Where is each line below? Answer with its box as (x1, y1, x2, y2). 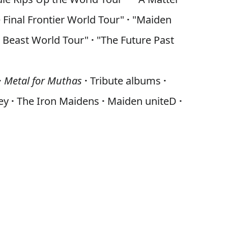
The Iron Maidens (14, 94, 102, 108)
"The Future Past (94, 33, 175, 47)
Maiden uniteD (105, 94, 180, 108)
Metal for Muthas (4, 74, 82, 88)
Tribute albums (88, 74, 164, 88)
